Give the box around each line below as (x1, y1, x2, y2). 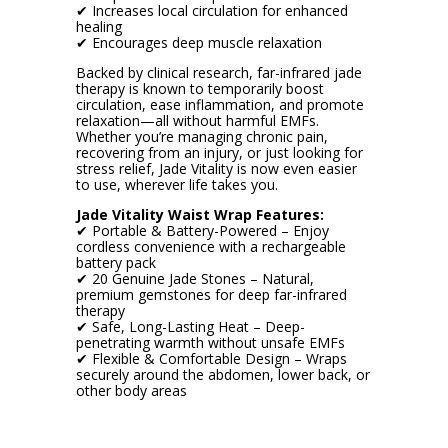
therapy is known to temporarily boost (75, 78, 324, 98)
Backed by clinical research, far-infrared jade (75, 62, 362, 82)
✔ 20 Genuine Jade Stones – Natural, (75, 268, 314, 288)
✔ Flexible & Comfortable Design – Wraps (75, 348, 347, 368)
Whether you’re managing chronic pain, (75, 126, 328, 146)
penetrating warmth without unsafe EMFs (75, 332, 345, 352)
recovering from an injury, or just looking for (75, 142, 363, 162)
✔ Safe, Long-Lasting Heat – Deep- (75, 316, 305, 336)
